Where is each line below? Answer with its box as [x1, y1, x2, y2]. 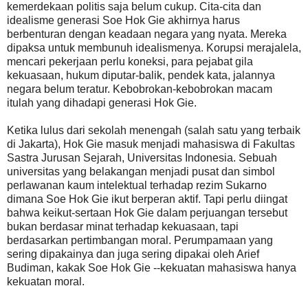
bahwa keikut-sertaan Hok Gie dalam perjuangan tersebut [7, 206, 287, 219]
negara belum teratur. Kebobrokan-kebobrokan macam [7, 82, 272, 95]
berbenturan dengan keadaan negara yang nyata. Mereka [7, 27, 287, 40]
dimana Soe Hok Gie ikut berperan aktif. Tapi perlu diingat [7, 192, 287, 205]
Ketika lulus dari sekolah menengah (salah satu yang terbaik [7, 124, 300, 136]
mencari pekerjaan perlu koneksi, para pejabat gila [7, 55, 253, 67]
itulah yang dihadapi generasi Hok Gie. [7, 96, 197, 109]
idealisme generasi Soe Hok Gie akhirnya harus [7, 14, 240, 26]
